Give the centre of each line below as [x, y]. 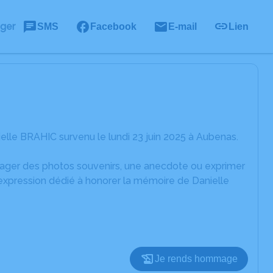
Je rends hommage [196, 259]
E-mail [183, 26]
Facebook [113, 26]
